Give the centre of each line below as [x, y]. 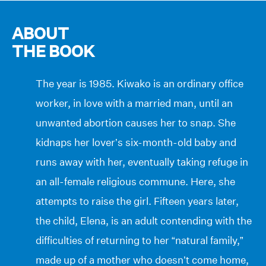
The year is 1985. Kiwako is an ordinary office [140, 83]
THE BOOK [53, 51]
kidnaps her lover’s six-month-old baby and [136, 142]
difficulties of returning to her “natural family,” [140, 240]
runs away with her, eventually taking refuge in [142, 161]
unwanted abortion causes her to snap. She [136, 122]
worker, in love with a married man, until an [134, 103]
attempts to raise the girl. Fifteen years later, [137, 201]
